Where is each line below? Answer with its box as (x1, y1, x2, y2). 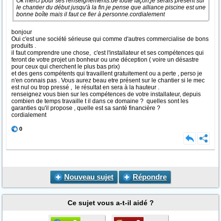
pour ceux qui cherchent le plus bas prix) (11, 63, 121, 70)
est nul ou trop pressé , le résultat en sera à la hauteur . (11, 84, 161, 91)
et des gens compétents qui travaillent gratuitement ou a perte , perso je (11, 70, 202, 77)
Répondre (133, 173, 167, 181)
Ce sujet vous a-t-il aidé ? (67, 199, 154, 207)
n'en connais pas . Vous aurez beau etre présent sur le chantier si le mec (11, 77, 205, 84)
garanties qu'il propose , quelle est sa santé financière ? (11, 105, 165, 111)
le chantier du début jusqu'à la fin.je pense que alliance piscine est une (16, 4, 206, 11)
